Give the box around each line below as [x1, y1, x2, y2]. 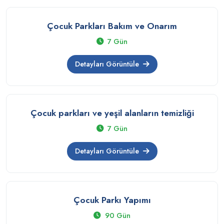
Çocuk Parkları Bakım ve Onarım [47, 19, 177, 32]
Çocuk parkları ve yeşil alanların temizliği [30, 106, 194, 119]
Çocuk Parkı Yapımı [73, 193, 151, 206]
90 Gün [102, 210, 130, 220]
